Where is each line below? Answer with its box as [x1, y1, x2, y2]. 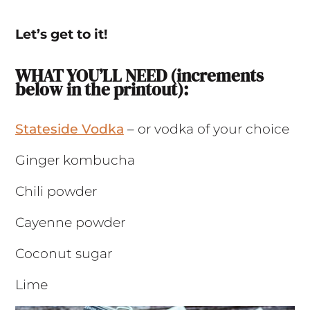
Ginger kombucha [15, 152, 135, 168]
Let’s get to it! [15, 26, 107, 43]
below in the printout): [15, 77, 189, 101]
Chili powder [15, 183, 97, 199]
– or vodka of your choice [123, 120, 289, 137]
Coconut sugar [15, 245, 112, 262]
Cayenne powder [15, 214, 125, 230]
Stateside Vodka [15, 120, 124, 137]
